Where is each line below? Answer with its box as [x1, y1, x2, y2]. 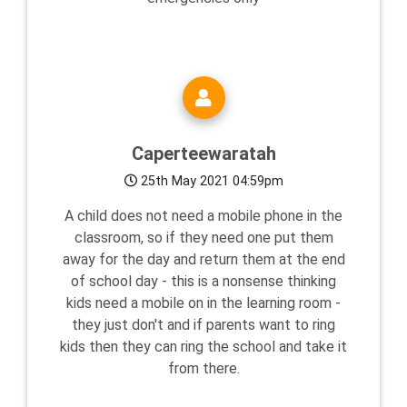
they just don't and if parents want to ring [72, 316, 335, 334]
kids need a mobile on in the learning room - [66, 294, 341, 313]
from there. [167, 360, 240, 378]
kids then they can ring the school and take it [60, 338, 347, 356]
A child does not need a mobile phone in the [65, 207, 342, 225]
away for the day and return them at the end [62, 251, 345, 269]
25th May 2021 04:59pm [136, 174, 283, 190]
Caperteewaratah [131, 143, 276, 165]
